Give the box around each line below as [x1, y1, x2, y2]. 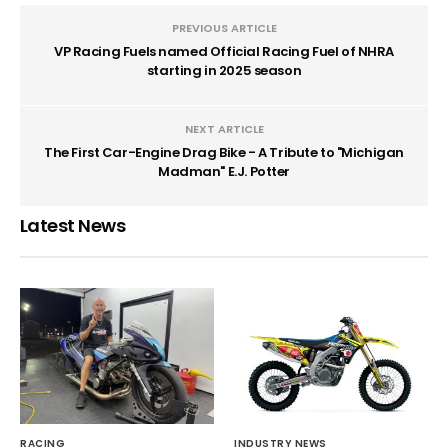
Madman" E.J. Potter [157, 161, 291, 181]
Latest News [20, 212, 126, 238]
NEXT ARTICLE [184, 120, 264, 137]
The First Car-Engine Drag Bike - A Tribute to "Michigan [44, 142, 404, 162]
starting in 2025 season [146, 60, 302, 80]
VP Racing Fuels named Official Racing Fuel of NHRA [54, 41, 394, 61]
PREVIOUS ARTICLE [171, 19, 277, 36]
